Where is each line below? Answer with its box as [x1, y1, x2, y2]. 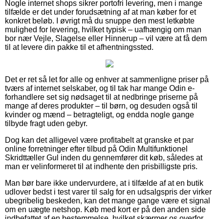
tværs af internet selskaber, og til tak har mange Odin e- [5, 84, 195, 92]
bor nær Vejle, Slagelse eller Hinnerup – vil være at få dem [5, 34, 207, 43]
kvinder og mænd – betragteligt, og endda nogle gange [5, 110, 194, 119]
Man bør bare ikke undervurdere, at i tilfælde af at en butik [5, 178, 203, 187]
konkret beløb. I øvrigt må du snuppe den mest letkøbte [5, 16, 195, 25]
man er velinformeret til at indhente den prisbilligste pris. [5, 162, 197, 171]
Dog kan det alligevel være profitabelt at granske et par [5, 135, 194, 144]
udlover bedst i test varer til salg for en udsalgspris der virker [5, 187, 212, 196]
